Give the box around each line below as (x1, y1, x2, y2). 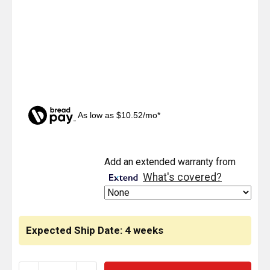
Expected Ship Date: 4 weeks (26, 224, 163, 237)
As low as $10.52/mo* (78, 110, 161, 121)
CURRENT (19, 146, 63, 158)
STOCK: (19, 160, 54, 172)
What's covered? (143, 171, 222, 184)
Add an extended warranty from (104, 156, 236, 168)
